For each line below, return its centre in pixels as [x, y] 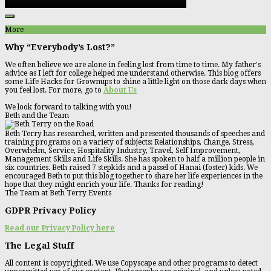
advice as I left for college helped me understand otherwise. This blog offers [133, 73]
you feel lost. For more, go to [54, 90]
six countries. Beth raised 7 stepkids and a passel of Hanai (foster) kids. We [131, 168]
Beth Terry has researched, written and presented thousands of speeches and [135, 134]
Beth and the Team [37, 116]
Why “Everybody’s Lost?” [60, 47]
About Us [120, 90]
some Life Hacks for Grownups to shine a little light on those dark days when [135, 82]
